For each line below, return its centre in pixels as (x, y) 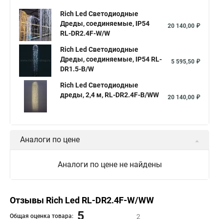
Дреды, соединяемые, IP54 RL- (111, 59)
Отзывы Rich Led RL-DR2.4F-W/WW (82, 200)
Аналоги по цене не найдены (109, 164)
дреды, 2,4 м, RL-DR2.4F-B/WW (109, 95)
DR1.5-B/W (77, 69)
